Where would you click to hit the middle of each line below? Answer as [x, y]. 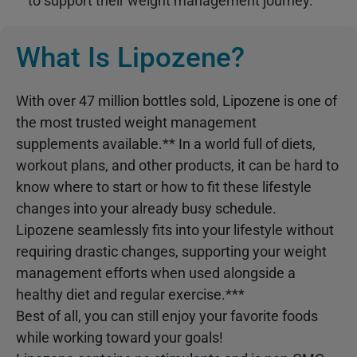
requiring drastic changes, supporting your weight [171, 251]
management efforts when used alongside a [156, 273]
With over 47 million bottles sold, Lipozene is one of [177, 100]
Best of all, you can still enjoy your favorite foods [167, 316]
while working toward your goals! [120, 337]
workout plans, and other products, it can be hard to [177, 165]
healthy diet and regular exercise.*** [130, 294]
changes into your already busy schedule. [146, 208]
